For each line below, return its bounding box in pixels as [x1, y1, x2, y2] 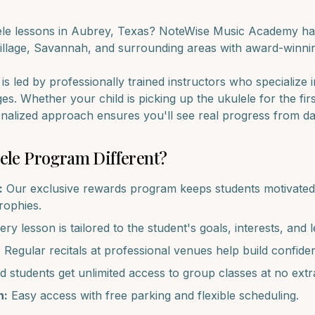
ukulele [217, 91, 256, 105]
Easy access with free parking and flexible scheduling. [8, 288, 299, 302]
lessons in [11, 24, 71, 38]
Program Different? [20, 146, 167, 169]
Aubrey [71, 24, 110, 38]
